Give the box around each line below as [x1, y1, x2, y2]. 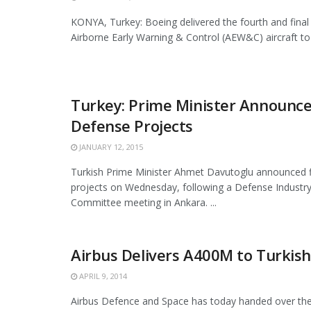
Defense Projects [71, 115, 193, 136]
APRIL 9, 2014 [77, 270, 127, 281]
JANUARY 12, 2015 [77, 141, 143, 152]
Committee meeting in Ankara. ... [71, 195, 217, 209]
